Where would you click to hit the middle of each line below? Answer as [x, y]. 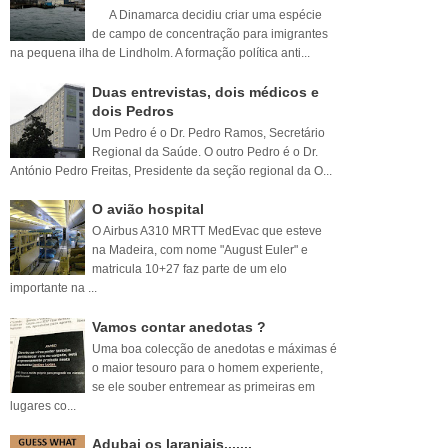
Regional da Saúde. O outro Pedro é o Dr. [205, 151]
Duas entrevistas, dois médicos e [205, 91]
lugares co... [43, 405]
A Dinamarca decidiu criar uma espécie [207, 15]
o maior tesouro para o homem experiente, [207, 367]
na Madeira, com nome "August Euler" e [200, 250]
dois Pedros [133, 110]
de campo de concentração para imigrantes [210, 34]
